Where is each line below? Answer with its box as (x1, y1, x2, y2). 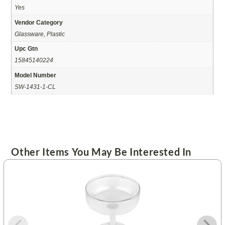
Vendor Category (15, 19, 63, 26)
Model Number (15, 71, 57, 78)
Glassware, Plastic (15, 30, 65, 37)
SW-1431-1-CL (15, 83, 56, 90)
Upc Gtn (15, 45, 38, 52)
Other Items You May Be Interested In (11, 146, 191, 158)
